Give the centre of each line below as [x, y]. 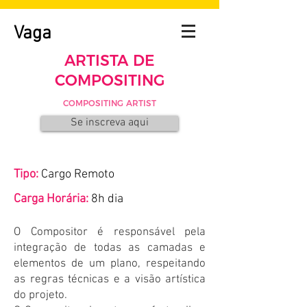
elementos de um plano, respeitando [110, 264]
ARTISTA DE [110, 61]
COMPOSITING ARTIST [110, 103]
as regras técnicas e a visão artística [110, 280]
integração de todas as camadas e [110, 248]
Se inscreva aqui [110, 123]
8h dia [107, 199]
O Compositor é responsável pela [110, 232]
